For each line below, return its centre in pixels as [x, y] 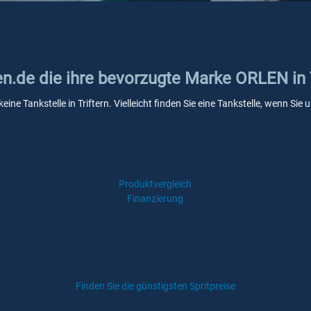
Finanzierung [155, 199]
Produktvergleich [155, 184]
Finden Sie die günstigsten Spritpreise [155, 286]
